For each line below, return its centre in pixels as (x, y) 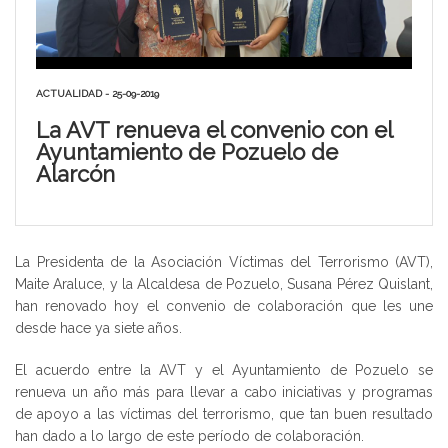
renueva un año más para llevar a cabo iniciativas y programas (224, 391)
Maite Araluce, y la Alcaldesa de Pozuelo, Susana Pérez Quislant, (224, 283)
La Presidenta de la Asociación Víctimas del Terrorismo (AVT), (224, 261)
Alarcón (75, 173)
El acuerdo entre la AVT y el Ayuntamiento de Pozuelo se (224, 369)
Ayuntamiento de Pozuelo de (187, 151)
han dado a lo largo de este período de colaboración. (189, 435)
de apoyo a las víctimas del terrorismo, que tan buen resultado (224, 413)
